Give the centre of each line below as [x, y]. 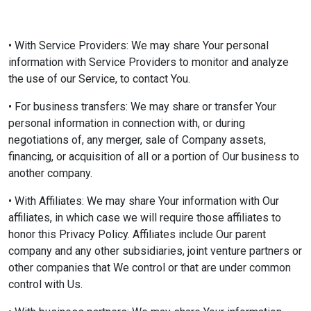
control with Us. [45, 284]
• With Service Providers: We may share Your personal [138, 45]
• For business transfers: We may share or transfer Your [142, 107]
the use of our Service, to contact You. [99, 79]
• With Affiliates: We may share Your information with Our [144, 201]
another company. [50, 173]
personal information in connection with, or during [127, 123]
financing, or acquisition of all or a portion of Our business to [154, 157]
